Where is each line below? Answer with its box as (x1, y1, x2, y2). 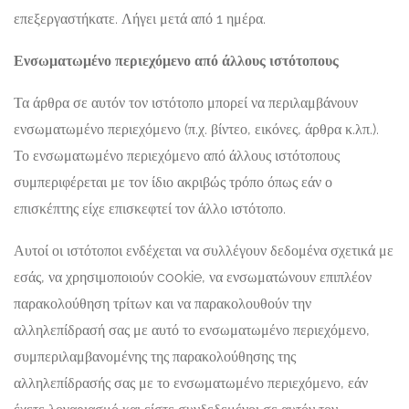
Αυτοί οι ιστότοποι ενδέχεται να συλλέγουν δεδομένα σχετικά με (14, 242, 393, 259)
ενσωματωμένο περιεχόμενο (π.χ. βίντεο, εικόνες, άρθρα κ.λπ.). (14, 121, 379, 138)
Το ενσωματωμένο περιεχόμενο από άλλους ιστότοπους (14, 147, 340, 164)
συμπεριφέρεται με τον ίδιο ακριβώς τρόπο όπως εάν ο (14, 173, 332, 191)
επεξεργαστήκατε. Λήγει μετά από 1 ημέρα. (14, 10, 266, 27)
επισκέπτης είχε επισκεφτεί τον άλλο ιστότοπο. (14, 200, 286, 217)
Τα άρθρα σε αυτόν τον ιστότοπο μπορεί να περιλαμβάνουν (14, 94, 358, 111)
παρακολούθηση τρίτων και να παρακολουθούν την (14, 295, 311, 312)
